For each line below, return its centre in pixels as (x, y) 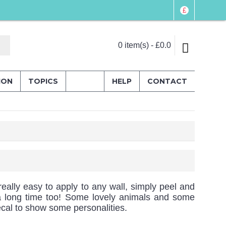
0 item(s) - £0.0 (145, 45)
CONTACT (167, 81)
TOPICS (43, 81)
